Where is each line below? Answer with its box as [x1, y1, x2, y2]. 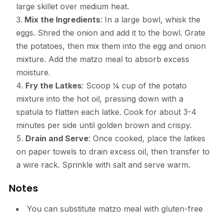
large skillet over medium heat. [16, 1, 129, 11]
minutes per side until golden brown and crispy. [16, 120, 192, 130]
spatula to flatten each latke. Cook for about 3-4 [16, 107, 197, 117]
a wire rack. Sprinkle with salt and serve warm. [16, 159, 190, 170]
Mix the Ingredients [24, 14, 100, 24]
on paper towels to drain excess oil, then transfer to [16, 146, 210, 156]
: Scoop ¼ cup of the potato [81, 80, 187, 90]
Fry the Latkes [25, 80, 82, 90]
